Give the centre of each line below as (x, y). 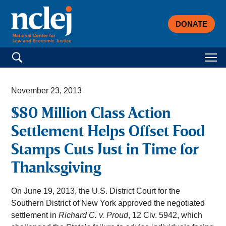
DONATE (191, 24)
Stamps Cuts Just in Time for (105, 151)
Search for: (30, 53)
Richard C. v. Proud (94, 215)
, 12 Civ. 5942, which (165, 215)
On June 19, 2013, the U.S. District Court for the (96, 191)
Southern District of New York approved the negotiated (108, 203)
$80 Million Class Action (91, 114)
